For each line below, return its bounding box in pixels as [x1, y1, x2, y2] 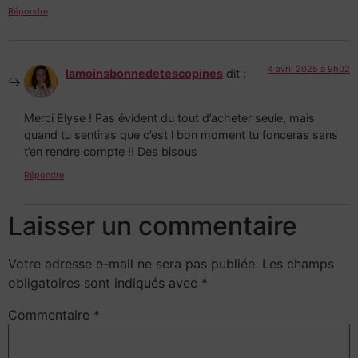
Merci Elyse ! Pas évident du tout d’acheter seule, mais [24, 110, 315, 125]
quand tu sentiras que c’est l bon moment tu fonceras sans [24, 127, 338, 141]
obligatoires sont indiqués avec [8, 275, 201, 292]
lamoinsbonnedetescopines [66, 66, 223, 80]
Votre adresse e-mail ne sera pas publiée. [8, 256, 258, 272]
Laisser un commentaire [8, 210, 297, 242]
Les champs [262, 256, 334, 272]
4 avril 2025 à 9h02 [268, 62, 350, 74]
